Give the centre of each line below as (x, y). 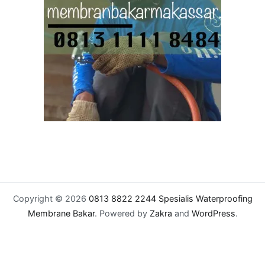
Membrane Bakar (61, 214)
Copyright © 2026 (51, 199)
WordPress (213, 214)
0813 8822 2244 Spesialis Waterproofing (170, 199)
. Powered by (122, 214)
